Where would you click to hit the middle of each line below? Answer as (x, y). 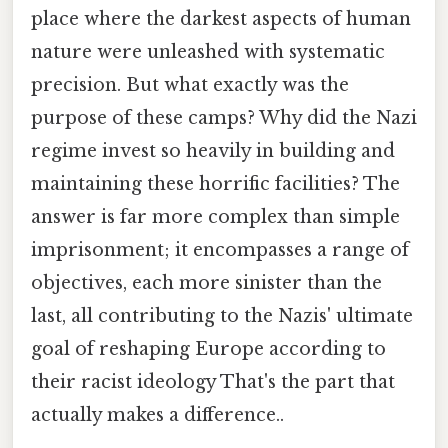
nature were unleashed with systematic (208, 52)
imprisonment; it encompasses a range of (220, 250)
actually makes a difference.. (157, 415)
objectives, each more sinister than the (206, 283)
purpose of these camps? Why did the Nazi (224, 118)
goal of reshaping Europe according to (208, 349)
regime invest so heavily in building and (213, 151)
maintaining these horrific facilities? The (215, 184)
